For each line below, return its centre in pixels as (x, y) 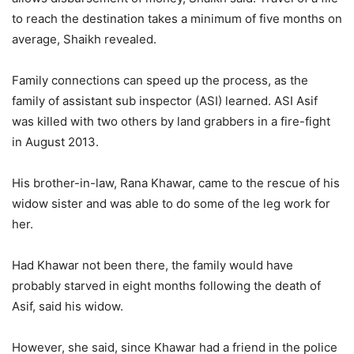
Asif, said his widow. (68, 307)
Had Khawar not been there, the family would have (153, 265)
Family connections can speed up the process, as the (160, 81)
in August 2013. (55, 142)
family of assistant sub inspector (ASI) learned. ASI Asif (165, 101)
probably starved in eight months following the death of (166, 286)
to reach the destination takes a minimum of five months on (177, 19)
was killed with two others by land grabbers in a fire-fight (171, 122)
